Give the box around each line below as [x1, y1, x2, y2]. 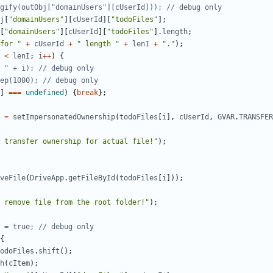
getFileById [68, 174, 115, 183]
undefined [26, 88, 64, 97]
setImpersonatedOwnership [13, 113, 115, 122]
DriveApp [30, 174, 64, 183]
